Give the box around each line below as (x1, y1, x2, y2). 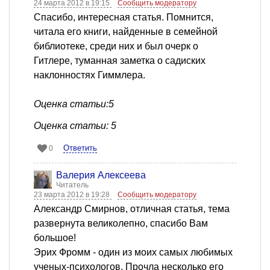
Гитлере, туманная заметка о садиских (34, 55, 206, 66)
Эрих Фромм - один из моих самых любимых (34, 247, 233, 258)
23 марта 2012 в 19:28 (34, 190, 111, 199)
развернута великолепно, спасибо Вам (34, 218, 208, 229)
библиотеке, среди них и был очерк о (34, 41, 198, 52)
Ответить (63, 143, 97, 153)
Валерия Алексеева (56, 170, 146, 181)
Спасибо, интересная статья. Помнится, (34, 12, 213, 23)
